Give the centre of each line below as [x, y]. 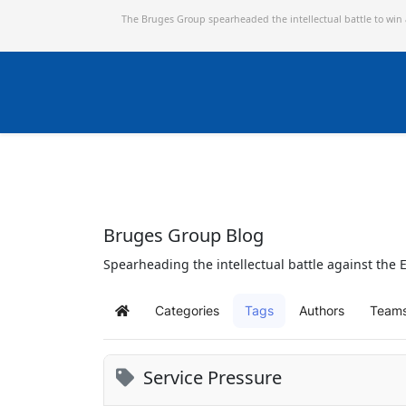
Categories [187, 310]
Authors [322, 310]
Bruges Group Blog [184, 235]
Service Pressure [213, 377]
